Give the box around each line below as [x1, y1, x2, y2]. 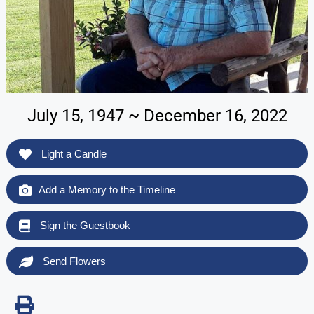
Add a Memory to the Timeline [38, 183, 175, 196]
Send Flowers [39, 254, 106, 267]
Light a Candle [38, 147, 107, 160]
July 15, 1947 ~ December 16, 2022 [27, 105, 287, 125]
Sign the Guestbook [36, 219, 130, 231]
